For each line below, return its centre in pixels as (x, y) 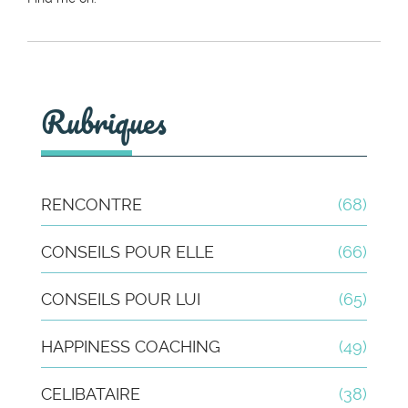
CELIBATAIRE (91, 393)
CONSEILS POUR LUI (121, 299)
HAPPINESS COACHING (131, 346)
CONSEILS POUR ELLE (127, 251)
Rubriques (104, 121)
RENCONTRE (92, 204)
